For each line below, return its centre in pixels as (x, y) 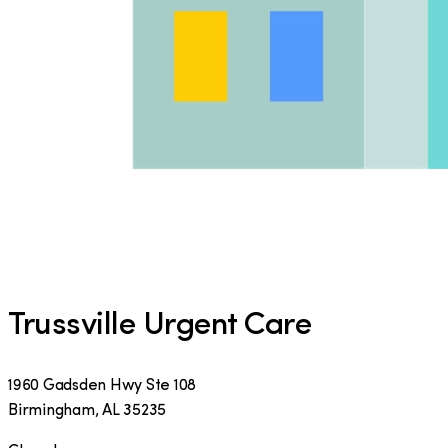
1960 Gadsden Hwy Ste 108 (102, 385)
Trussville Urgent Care (160, 326)
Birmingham (51, 410)
